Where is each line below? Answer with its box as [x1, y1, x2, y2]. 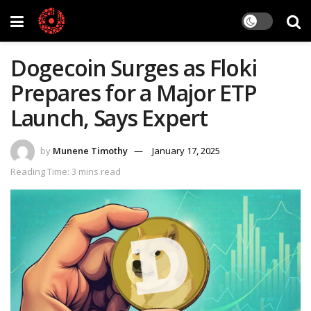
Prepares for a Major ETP [10, 78, 257, 108]
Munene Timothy [53, 144, 128, 157]
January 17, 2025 [152, 144, 220, 157]
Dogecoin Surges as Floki [10, 53, 257, 83]
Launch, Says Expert [10, 103, 208, 133]
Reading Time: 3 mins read [10, 165, 121, 178]
